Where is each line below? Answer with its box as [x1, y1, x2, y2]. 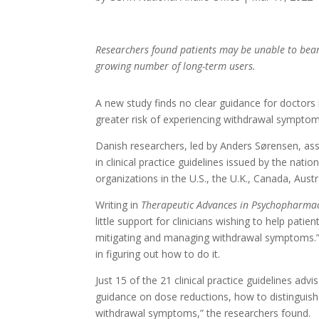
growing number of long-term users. [95, 58, 256, 73]
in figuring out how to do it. [95, 246, 221, 261]
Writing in [95, 197, 142, 211]
